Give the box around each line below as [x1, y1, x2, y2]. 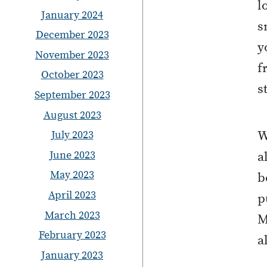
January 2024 [41, 8, 103, 22]
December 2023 [35, 28, 109, 42]
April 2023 [48, 188, 96, 202]
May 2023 [50, 168, 94, 182]
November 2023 [35, 48, 109, 62]
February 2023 [38, 228, 106, 243]
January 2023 [41, 248, 103, 262]
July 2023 [51, 128, 94, 142]
